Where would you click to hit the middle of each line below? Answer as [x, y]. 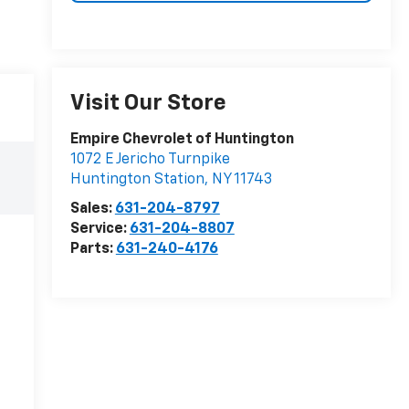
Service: [100, 230]
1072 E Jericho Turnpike [150, 160]
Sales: [92, 210]
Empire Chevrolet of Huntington [182, 140]
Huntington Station [137, 180]
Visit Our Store [148, 104]
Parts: [93, 250]
